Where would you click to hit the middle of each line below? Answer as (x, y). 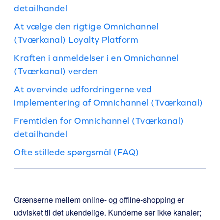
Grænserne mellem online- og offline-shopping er (99, 200)
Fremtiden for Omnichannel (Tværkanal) (99, 121)
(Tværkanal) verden (56, 71)
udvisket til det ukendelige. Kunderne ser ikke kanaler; (108, 212)
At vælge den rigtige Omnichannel (86, 26)
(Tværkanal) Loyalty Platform (76, 40)
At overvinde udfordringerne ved (83, 89)
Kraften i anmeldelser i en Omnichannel (96, 58)
